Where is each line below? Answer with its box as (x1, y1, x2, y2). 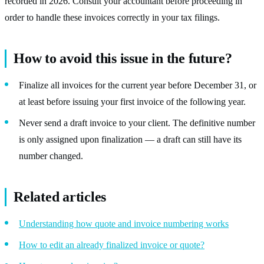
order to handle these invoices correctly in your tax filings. (5, 12, 220, 22)
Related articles (14, 189, 107, 204)
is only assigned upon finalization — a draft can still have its (19, 134, 242, 144)
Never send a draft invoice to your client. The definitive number (19, 117, 255, 128)
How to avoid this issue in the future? (14, 50, 232, 66)
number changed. (19, 150, 83, 161)
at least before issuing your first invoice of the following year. (19, 96, 246, 107)
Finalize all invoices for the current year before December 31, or (19, 80, 256, 90)
